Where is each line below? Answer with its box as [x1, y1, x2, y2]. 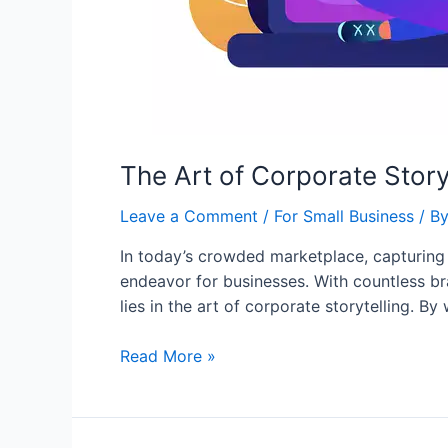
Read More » [120, 346, 216, 367]
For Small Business [274, 205, 414, 226]
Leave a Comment [120, 205, 258, 226]
